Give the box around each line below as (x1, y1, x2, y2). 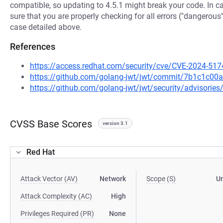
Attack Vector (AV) (20, 175, 78, 183)
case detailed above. (10, 22, 82, 32)
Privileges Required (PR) (20, 210, 94, 218)
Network (100, 175, 126, 183)
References (10, 41, 55, 52)
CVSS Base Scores (10, 118, 92, 130)
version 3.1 (103, 120, 128, 126)
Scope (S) (146, 175, 176, 183)
